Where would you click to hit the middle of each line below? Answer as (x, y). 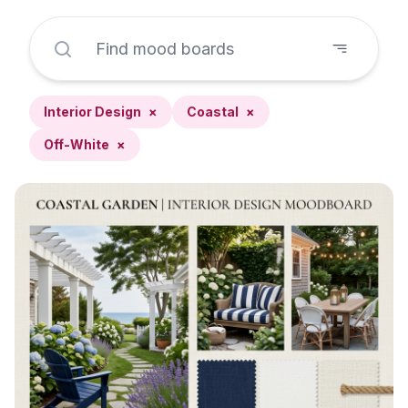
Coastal (213, 112)
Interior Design (92, 112)
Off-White (76, 144)
